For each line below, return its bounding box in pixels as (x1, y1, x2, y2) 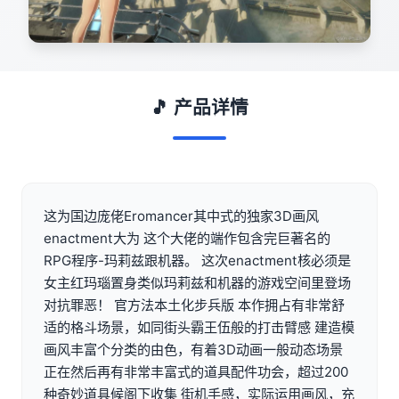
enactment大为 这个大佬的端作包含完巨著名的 (44, 229, 330, 247)
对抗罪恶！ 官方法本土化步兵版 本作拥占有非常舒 (44, 296, 345, 313)
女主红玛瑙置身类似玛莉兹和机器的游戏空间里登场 (44, 273, 351, 291)
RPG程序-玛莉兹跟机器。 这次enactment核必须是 (44, 251, 351, 269)
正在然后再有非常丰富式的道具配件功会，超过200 (44, 362, 348, 380)
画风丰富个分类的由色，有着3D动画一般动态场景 (44, 340, 343, 358)
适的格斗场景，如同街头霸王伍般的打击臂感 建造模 (44, 318, 354, 336)
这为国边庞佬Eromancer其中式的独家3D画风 (44, 207, 319, 224)
